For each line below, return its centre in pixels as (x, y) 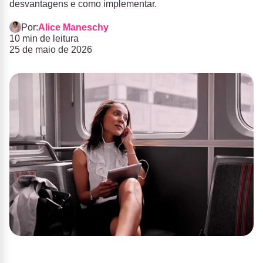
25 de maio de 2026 (51, 50)
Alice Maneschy (73, 27)
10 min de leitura (44, 38)
